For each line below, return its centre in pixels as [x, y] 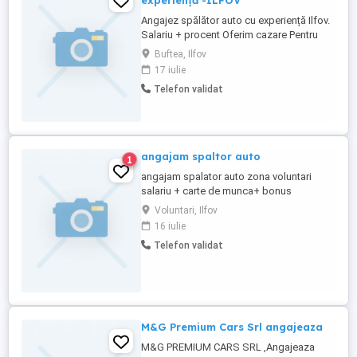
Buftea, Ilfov [180, 54]
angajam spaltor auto [201, 156]
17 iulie [170, 70]
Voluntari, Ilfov [186, 210]
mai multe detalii [178, 49]
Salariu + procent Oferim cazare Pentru [229, 35]
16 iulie [170, 226]
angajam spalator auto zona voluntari [226, 177]
